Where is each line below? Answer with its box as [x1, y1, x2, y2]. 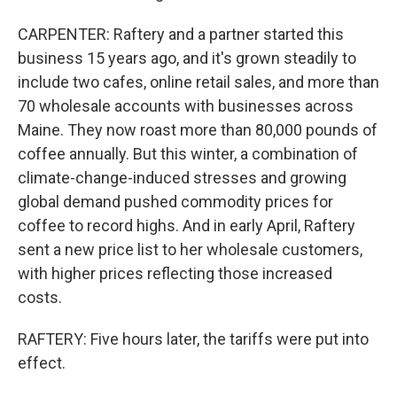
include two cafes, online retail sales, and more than [18, 73, 379, 91]
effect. [18, 354, 66, 372]
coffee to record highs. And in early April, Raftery [18, 216, 355, 235]
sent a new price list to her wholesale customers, [18, 240, 362, 259]
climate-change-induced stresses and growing [18, 168, 346, 187]
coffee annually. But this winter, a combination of [18, 144, 358, 163]
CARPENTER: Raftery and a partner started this [18, 25, 344, 43]
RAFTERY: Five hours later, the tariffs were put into [18, 330, 369, 348]
